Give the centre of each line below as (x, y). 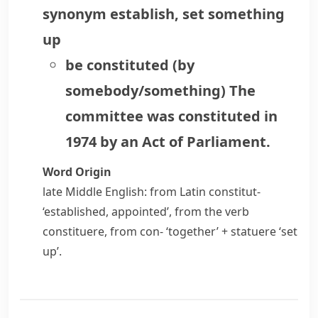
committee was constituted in (171, 116)
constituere (73, 231)
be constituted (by (130, 65)
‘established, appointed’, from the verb (146, 212)
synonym (75, 14)
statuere (253, 231)
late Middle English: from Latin (126, 192)
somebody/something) (146, 91)
